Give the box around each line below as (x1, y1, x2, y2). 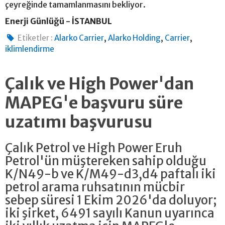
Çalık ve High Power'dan (5, 73, 194, 94)
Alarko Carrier (54, 33, 104, 43)
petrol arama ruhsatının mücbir (5, 179, 185, 195)
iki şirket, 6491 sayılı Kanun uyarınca (5, 205, 214, 221)
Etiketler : (18, 33, 53, 43)
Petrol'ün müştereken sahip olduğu (5, 153, 206, 169)
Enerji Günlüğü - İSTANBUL (5, 16, 114, 26)
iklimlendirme (5, 44, 54, 54)
